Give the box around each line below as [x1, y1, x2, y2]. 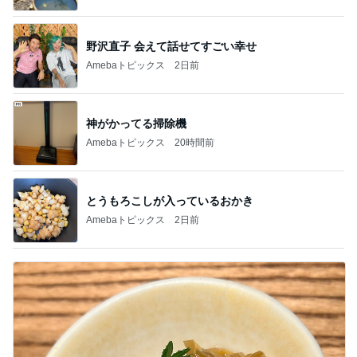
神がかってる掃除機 [86, 116, 186, 130]
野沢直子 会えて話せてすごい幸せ [86, 39, 257, 53]
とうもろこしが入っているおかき [86, 194, 253, 207]
